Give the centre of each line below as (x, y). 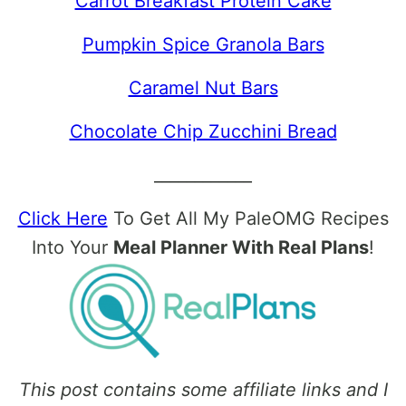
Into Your (72, 247)
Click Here (63, 218)
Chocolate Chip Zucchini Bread (203, 131)
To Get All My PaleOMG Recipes (248, 218)
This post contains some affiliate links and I (203, 390)
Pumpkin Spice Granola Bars (203, 44)
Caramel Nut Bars (203, 87)
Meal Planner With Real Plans (241, 247)
